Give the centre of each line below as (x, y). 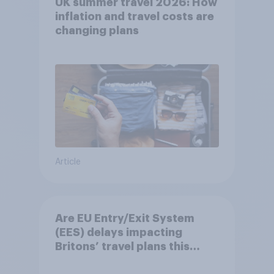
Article (68, 162)
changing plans (97, 30)
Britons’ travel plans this (122, 246)
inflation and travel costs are (134, 16)
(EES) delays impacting (118, 232)
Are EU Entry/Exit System (124, 218)
